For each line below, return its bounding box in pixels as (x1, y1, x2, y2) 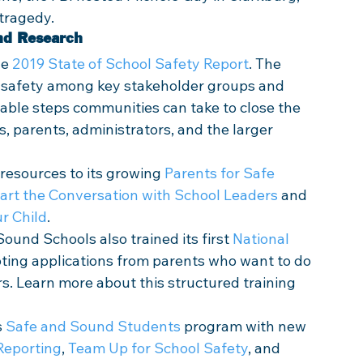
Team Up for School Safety (68, 339, 248, 357)
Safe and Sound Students (6, 317, 181, 335)
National (233, 229, 293, 248)
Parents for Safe (164, 164, 278, 182)
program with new (181, 317, 310, 335)
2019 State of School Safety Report (12, 54, 249, 73)
